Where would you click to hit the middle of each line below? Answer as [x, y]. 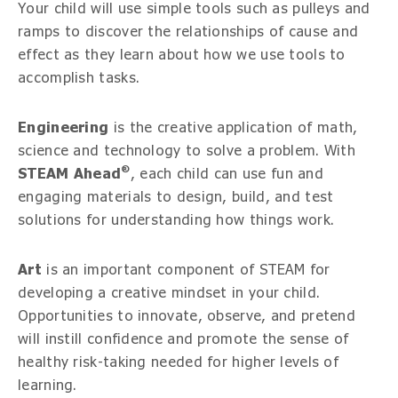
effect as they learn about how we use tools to [182, 55]
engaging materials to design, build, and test [176, 197]
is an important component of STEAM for [186, 270]
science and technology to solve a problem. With [187, 151]
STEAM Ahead [70, 174]
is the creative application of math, [233, 127]
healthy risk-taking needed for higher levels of [179, 362]
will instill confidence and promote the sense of [183, 339]
